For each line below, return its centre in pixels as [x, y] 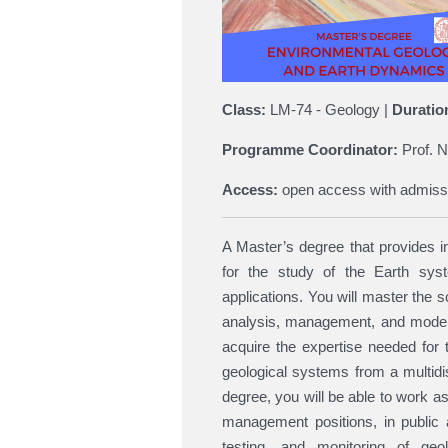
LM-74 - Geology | [329, 110]
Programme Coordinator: [310, 150]
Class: [244, 110]
